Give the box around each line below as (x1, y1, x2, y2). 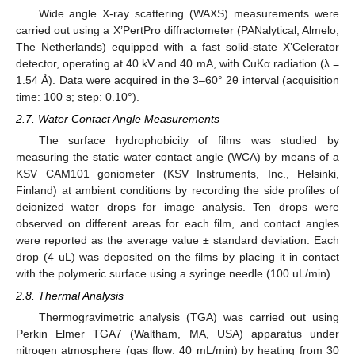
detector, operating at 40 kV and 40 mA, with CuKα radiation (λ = (16, 56, 339, 70)
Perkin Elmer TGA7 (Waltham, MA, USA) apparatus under (16, 327, 339, 341)
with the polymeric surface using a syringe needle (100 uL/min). (16, 267, 334, 281)
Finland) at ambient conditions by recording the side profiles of (16, 184, 339, 197)
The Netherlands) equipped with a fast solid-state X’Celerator (16, 40, 339, 53)
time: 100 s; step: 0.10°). (16, 90, 139, 103)
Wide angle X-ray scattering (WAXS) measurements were (38, 6, 339, 20)
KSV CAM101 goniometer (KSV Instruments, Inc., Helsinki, (16, 167, 339, 181)
